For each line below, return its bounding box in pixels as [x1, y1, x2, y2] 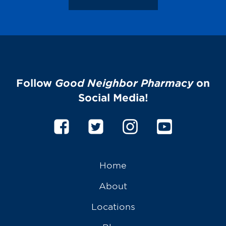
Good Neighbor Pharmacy [55, 76, 193, 89]
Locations [91, 200, 135, 211]
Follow [16, 76, 55, 89]
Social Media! [78, 91, 148, 103]
